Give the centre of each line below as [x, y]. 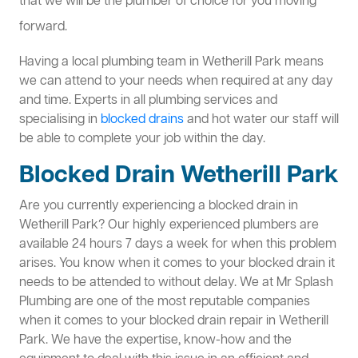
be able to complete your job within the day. [142, 139]
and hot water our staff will [261, 120]
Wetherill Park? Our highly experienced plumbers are [169, 226]
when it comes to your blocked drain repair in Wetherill [174, 322]
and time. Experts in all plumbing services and [148, 101]
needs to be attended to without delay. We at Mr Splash [176, 283]
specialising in [60, 120]
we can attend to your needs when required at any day [176, 82]
